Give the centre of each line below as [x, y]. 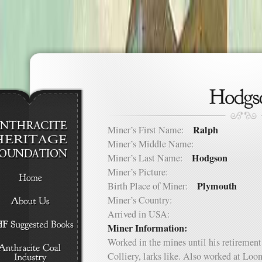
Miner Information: [149, 228]
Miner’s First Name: [150, 130]
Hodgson [210, 158]
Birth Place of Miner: [152, 186]
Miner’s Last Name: [150, 158]
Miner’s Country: [144, 200]
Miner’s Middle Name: [155, 144]
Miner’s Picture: [142, 172]
